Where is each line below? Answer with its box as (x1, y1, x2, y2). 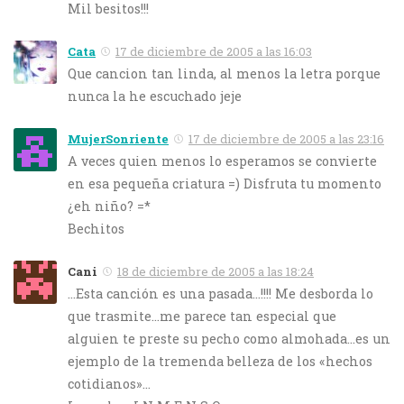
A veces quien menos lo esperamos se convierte (68, 152, 377, 170)
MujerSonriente (68, 130, 169, 147)
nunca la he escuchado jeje (68, 87, 242, 105)
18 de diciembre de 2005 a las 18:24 (117, 263, 314, 280)
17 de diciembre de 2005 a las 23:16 (188, 130, 384, 147)
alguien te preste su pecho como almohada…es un (68, 330, 390, 348)
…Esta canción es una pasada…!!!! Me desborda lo (68, 285, 373, 303)
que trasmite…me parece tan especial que (68, 308, 336, 326)
